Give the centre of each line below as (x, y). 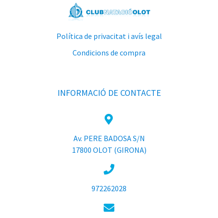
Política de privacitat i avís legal (109, 36)
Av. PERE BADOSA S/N (109, 138)
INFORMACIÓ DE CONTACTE (109, 93)
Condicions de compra (109, 53)
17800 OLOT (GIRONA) (109, 150)
